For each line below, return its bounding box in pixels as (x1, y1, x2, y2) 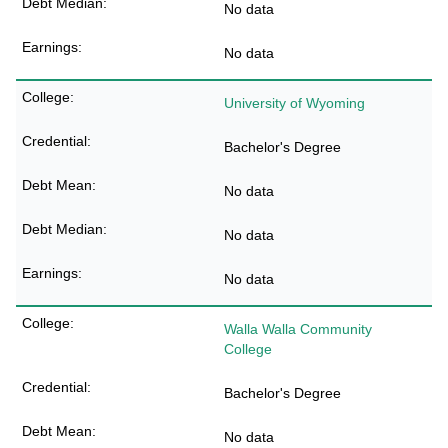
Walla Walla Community (224, 321, 372, 337)
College (224, 341, 272, 357)
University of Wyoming (224, 95, 365, 111)
